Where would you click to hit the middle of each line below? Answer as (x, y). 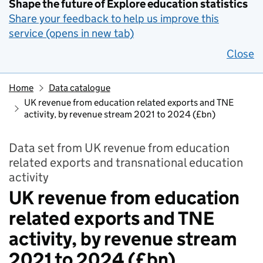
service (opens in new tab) (71, 33)
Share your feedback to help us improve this (114, 18)
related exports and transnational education (126, 163)
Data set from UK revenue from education (119, 148)
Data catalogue (79, 88)
